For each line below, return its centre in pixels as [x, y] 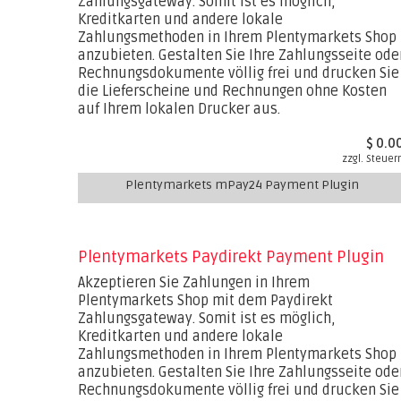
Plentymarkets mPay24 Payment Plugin [242, 185]
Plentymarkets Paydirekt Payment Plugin [231, 257]
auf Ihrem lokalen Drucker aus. [179, 109]
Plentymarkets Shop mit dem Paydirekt [205, 301]
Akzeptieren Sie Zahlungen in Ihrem [194, 283]
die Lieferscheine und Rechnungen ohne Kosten [232, 91]
